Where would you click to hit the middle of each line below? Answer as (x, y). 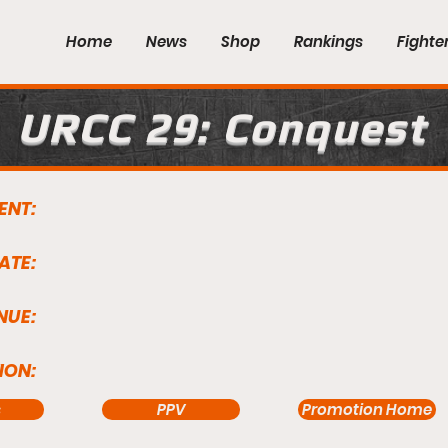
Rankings (328, 41)
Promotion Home (367, 410)
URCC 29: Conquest (221, 127)
